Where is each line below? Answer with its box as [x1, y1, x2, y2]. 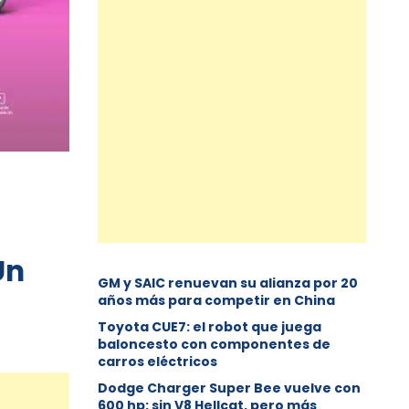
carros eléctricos [98, 352, 218, 372]
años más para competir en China [98, 291, 336, 310]
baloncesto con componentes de [98, 335, 331, 354]
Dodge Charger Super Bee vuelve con [98, 379, 362, 398]
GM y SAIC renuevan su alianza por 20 [98, 274, 359, 293]
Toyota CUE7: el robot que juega [98, 318, 322, 337]
